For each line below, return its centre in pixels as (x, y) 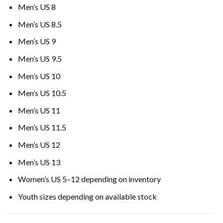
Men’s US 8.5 (40, 24)
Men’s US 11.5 (42, 127)
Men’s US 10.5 (42, 93)
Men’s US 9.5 (40, 58)
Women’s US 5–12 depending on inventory (89, 179)
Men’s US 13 (39, 162)
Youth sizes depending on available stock (87, 196)
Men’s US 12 (39, 144)
